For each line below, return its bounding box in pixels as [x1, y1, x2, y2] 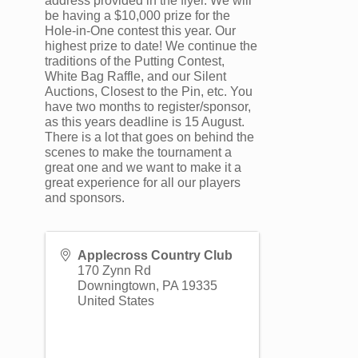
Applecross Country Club [78, 249, 233, 263]
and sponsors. [45, 191, 125, 205]
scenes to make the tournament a [45, 145, 232, 160]
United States [78, 294, 154, 308]
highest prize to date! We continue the [45, 39, 257, 54]
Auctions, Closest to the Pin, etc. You [45, 85, 253, 99]
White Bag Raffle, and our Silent [45, 70, 226, 84]
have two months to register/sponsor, [45, 100, 251, 114]
